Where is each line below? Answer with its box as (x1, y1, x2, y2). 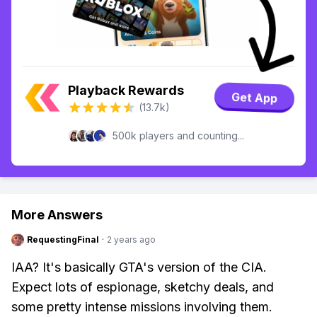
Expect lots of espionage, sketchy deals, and (11, 279, 274, 294)
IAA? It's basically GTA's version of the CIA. (11, 260, 267, 275)
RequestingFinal (27, 234, 99, 245)
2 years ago (107, 234, 156, 245)
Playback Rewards (68, 83, 184, 98)
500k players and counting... (113, 129, 244, 142)
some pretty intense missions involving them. (11, 299, 272, 314)
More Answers (11, 207, 103, 222)
